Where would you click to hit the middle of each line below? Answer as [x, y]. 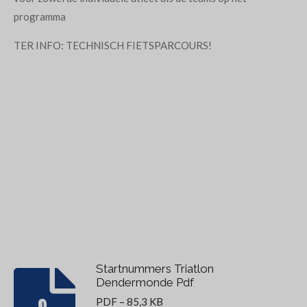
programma [40, 16]
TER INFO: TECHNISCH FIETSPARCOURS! [113, 45]
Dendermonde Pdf [145, 282]
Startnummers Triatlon [155, 268]
